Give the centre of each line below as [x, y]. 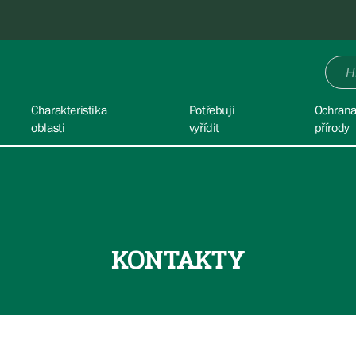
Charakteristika [69, 110]
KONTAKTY [178, 260]
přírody [332, 127]
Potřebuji [212, 110]
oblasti [48, 127]
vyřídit [204, 127]
